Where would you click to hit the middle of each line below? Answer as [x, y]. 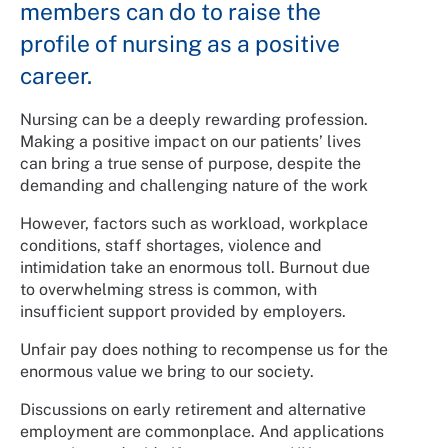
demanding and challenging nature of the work [194, 185]
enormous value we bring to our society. [167, 371]
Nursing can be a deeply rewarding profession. [194, 119]
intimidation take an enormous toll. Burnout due [195, 267]
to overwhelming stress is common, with [168, 289]
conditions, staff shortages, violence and [171, 245]
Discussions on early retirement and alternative [193, 409]
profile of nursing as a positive [180, 43]
